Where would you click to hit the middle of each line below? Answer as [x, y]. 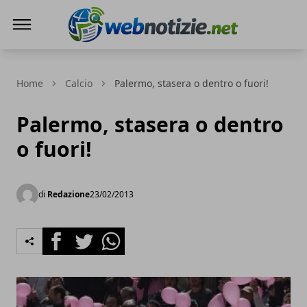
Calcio [79, 83]
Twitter [88, 235]
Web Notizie [97, 51]
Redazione [69, 194]
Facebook [67, 235]
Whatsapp [123, 235]
